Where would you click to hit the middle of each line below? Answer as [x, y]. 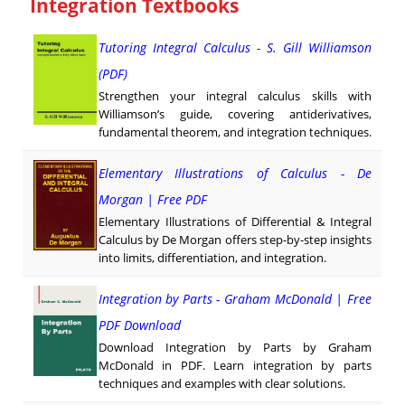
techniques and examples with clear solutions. [221, 384]
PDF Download [139, 325]
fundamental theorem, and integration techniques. [235, 132]
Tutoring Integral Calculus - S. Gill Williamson [235, 48]
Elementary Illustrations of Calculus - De [235, 174]
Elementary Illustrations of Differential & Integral [235, 222]
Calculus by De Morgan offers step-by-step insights [235, 240]
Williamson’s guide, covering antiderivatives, [235, 114]
